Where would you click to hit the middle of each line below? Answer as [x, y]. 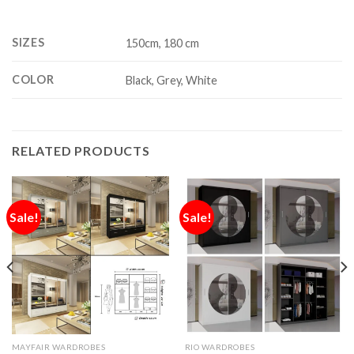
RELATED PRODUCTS [81, 151]
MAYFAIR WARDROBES [58, 347]
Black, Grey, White [172, 80]
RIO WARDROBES [220, 347]
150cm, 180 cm [163, 43]
